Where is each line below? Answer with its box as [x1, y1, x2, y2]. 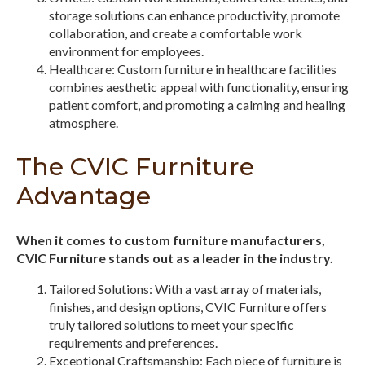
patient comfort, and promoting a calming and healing [49, 96, 345, 112]
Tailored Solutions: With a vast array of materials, [49, 280, 321, 297]
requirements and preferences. [49, 334, 218, 350]
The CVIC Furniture [16, 151, 254, 182]
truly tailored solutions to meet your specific [49, 316, 294, 332]
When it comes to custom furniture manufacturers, [16, 231, 325, 248]
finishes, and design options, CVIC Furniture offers [49, 298, 327, 314]
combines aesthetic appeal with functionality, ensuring [49, 78, 349, 95]
